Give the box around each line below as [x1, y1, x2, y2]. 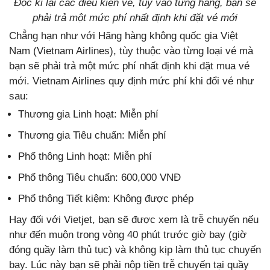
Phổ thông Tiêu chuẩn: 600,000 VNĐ [18, 171, 181, 183]
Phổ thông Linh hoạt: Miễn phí [18, 150, 152, 162]
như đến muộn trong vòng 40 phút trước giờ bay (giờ [9, 228, 246, 240]
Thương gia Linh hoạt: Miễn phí [18, 108, 159, 120]
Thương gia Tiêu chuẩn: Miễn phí [18, 129, 166, 141]
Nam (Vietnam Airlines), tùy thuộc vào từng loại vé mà [9, 45, 253, 57]
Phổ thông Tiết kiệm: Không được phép [18, 192, 193, 204]
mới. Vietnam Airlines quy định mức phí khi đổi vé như [9, 75, 254, 87]
